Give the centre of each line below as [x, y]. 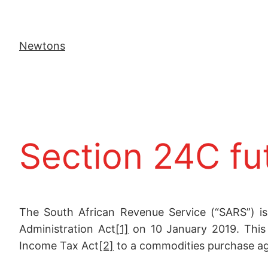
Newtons [42, 46]
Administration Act [67, 229]
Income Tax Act [59, 246]
